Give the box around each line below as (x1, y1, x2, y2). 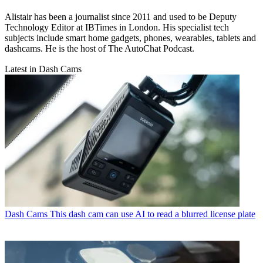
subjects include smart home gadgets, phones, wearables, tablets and (5, 32, 256, 43)
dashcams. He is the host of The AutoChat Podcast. (5, 43, 194, 53)
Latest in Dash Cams (5, 63, 82, 74)
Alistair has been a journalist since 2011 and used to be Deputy (5, 11, 237, 22)
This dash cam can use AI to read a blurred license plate (50, 208, 255, 219)
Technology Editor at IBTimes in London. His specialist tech (5, 22, 229, 32)
